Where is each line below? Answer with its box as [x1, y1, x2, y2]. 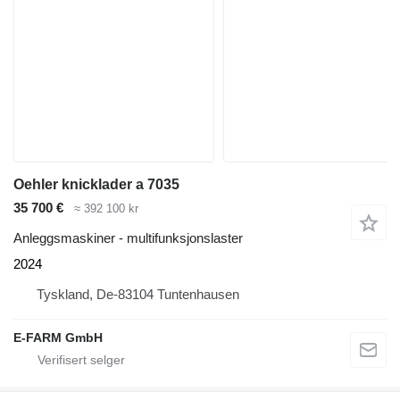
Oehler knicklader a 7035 [13, 176, 179, 192]
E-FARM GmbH [13, 330, 103, 346]
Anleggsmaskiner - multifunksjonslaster [13, 230, 243, 246]
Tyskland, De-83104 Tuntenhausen [37, 287, 239, 303]
